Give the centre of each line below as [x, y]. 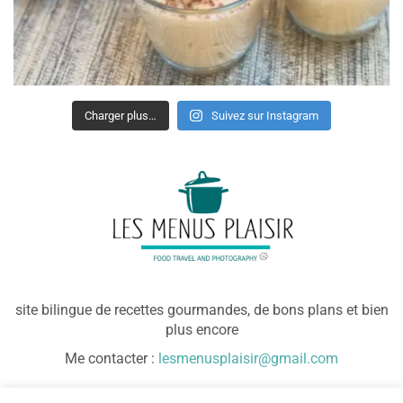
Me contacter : [112, 358]
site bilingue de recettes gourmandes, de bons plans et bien [201, 309]
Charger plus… [121, 116]
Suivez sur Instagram [264, 116]
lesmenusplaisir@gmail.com [248, 358]
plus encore [201, 329]
